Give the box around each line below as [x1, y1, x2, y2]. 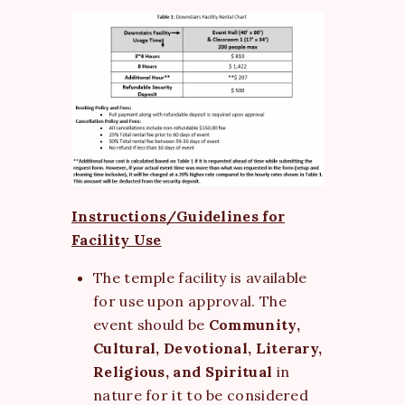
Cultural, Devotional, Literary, [93, 338, 323, 357]
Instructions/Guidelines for [71, 206, 286, 225]
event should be [93, 315, 209, 334]
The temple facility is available [93, 268, 307, 287]
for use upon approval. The [93, 291, 287, 310]
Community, [208, 315, 300, 334]
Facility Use [71, 230, 162, 249]
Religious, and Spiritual [93, 362, 273, 381]
